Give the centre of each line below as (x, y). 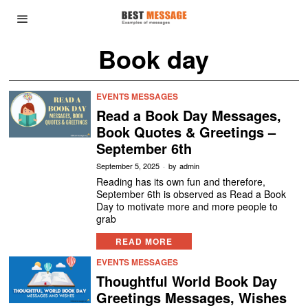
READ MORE (144, 241)
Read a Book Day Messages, (188, 115)
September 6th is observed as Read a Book (191, 194)
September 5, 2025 (128, 166)
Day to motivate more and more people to (187, 206)
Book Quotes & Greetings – (186, 132)
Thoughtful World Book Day (186, 281)
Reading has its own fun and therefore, (180, 181)
